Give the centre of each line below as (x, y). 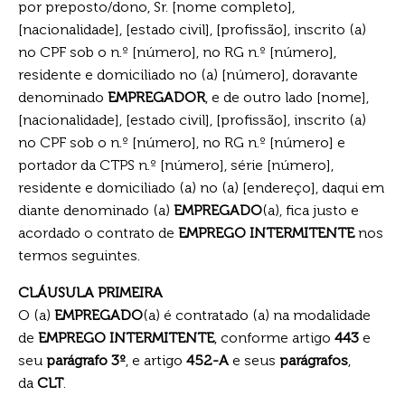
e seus (254, 360)
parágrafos (314, 360)
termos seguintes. (79, 255)
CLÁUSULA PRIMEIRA (90, 292)
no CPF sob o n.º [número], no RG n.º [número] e (182, 142)
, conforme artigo (274, 337)
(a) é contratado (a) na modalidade (257, 315)
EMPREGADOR (156, 97)
